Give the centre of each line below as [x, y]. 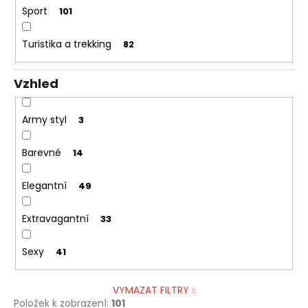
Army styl [44, 120]
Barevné [41, 153]
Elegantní [44, 186]
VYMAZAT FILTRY [151, 290]
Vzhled [36, 83]
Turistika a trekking [66, 44]
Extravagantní [55, 219]
